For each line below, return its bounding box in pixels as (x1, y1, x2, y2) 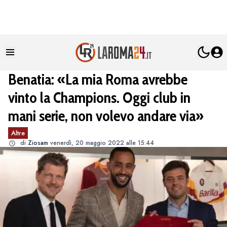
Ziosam (28, 138, 48, 147)
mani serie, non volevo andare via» (8, 106, 204, 125)
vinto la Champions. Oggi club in (8, 88, 191, 107)
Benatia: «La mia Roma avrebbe (8, 69, 187, 89)
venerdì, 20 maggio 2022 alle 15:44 (50, 138, 154, 147)
